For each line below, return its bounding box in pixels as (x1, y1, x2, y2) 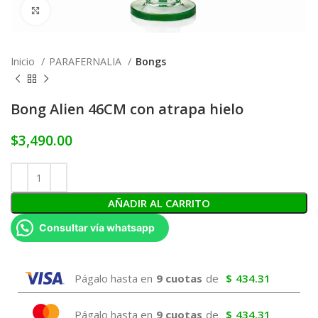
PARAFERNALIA (49, 55, 124, 68)
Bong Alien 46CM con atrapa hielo (11, 99, 243, 119)
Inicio (11, 55, 38, 68)
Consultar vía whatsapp (39, 221, 155, 234)
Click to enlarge (50, 4, 121, 17)
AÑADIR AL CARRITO (108, 196, 210, 210)
